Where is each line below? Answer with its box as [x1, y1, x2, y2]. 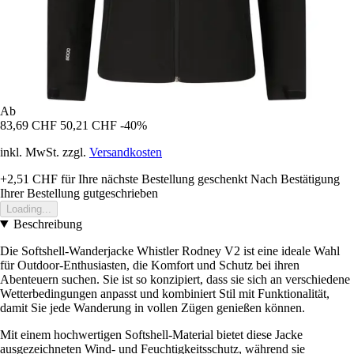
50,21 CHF [60, 118, 117, 132]
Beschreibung [13, 217, 82, 231]
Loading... [6, 202, 51, 215]
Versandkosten [89, 145, 162, 159]
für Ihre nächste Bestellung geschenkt [58, 171, 247, 186]
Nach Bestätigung [250, 171, 340, 186]
